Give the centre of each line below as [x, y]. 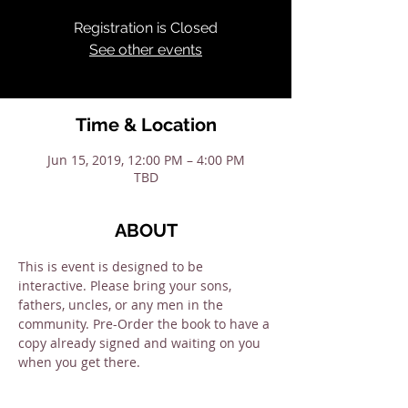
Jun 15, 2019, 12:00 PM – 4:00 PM [146, 160]
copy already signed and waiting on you [141, 343]
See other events [146, 50]
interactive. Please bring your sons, [127, 286]
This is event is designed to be [112, 266]
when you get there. [81, 362]
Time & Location [146, 125]
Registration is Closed [146, 28]
